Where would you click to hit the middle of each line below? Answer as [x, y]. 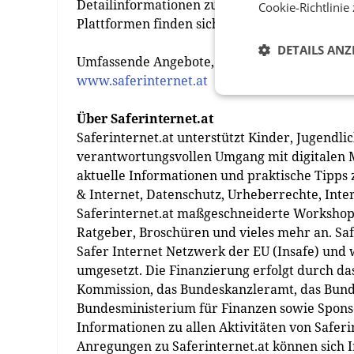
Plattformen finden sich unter [168, 24]
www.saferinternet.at [142, 81]
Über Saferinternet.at [145, 119]
